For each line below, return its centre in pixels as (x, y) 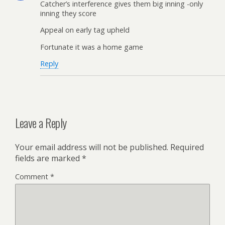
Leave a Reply (41, 123)
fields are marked (48, 158)
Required (187, 147)
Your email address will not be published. (92, 147)
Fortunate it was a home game (92, 47)
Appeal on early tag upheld (85, 30)
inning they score (68, 13)
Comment (33, 177)
